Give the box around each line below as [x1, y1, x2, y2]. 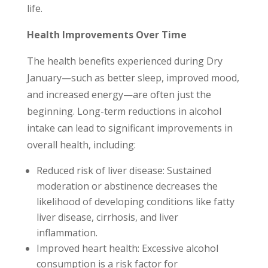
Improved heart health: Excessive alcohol [36, 242, 218, 255]
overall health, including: [26, 138, 136, 152]
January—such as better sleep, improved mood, [26, 71, 239, 85]
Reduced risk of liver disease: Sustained [36, 164, 211, 178]
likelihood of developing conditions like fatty [36, 195, 234, 209]
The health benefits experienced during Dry [26, 54, 223, 68]
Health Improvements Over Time [26, 28, 187, 42]
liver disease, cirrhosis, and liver [36, 211, 178, 224]
